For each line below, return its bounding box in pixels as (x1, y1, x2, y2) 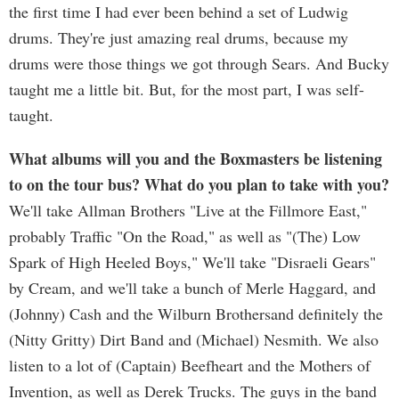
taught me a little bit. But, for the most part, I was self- (9, 78, 364, 100)
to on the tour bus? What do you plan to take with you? (9, 173, 389, 196)
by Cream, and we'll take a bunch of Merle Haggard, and (9, 277, 376, 298)
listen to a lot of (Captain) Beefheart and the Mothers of (9, 354, 370, 376)
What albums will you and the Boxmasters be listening (9, 147, 382, 170)
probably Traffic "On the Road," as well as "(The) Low (9, 225, 361, 247)
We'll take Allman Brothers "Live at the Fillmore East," (9, 199, 367, 221)
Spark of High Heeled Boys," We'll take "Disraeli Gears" (9, 251, 376, 273)
